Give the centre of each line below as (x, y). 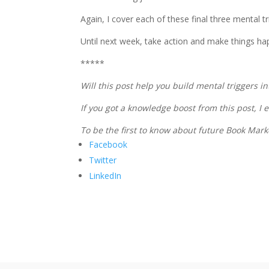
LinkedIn (105, 175)
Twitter (103, 160)
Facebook (108, 144)
